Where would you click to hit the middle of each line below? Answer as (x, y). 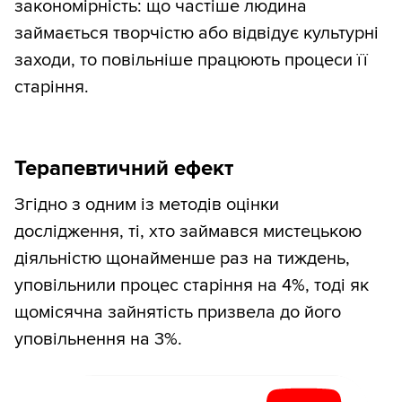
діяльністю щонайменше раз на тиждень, (182, 259)
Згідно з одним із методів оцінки (147, 205)
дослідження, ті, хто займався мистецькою (188, 232)
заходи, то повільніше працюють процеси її (191, 61)
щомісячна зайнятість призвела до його (178, 313)
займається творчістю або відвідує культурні (197, 34)
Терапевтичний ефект (124, 169)
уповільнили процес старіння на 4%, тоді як (192, 286)
